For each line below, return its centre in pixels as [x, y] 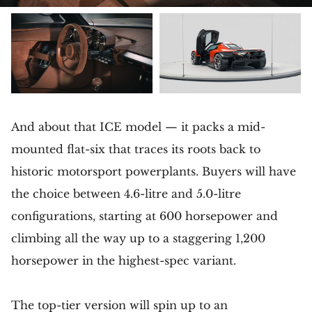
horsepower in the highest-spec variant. [124, 260]
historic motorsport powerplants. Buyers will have [154, 171]
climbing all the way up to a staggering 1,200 [138, 238]
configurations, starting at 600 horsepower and [145, 216]
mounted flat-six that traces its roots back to [136, 149]
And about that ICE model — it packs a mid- [138, 126]
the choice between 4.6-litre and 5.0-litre [126, 193]
